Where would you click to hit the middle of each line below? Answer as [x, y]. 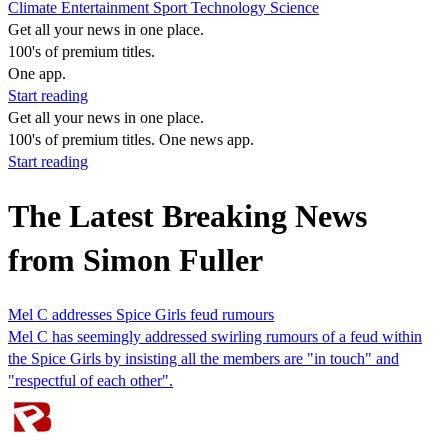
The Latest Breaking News [187, 216]
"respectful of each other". [90, 380]
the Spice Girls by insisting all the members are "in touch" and [203, 358]
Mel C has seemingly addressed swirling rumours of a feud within [215, 336]
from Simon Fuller [135, 260]
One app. [37, 73]
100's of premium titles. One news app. [131, 139]
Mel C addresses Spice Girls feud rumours [141, 314]
